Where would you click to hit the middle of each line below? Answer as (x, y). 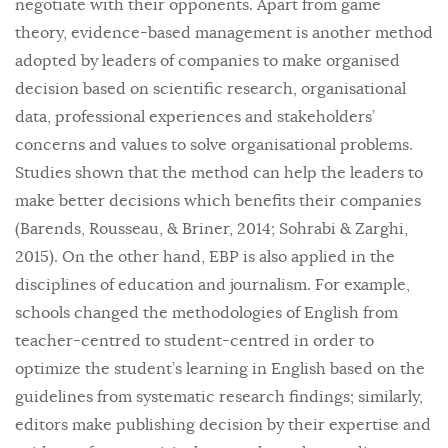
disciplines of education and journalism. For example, (212, 285)
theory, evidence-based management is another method (224, 33)
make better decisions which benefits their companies (218, 201)
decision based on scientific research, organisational (210, 89)
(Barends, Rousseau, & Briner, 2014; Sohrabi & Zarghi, (211, 229)
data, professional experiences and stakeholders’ (195, 117)
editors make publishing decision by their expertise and (223, 425)
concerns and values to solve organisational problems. (214, 145)
